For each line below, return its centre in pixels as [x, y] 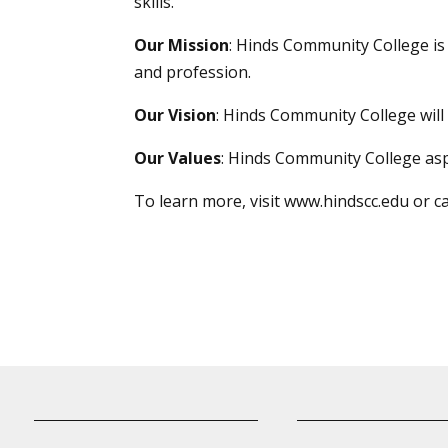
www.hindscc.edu [347, 201]
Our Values [178, 158]
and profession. [193, 72]
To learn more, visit [207, 201]
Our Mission [182, 45]
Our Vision [175, 115]
